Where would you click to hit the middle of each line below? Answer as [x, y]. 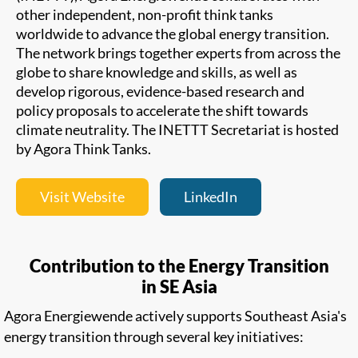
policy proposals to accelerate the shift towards [162, 110]
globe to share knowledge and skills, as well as [157, 72]
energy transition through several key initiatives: [154, 336]
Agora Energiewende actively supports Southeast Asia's [175, 315]
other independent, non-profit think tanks [145, 14]
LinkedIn [211, 196]
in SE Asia [179, 286]
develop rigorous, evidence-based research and [160, 91]
